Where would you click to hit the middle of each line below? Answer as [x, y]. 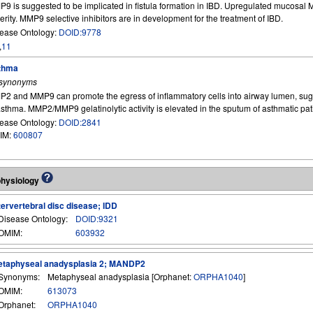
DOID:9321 [97, 218]
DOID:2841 [80, 122]
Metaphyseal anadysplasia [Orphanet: [121, 276]
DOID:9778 [80, 32]
